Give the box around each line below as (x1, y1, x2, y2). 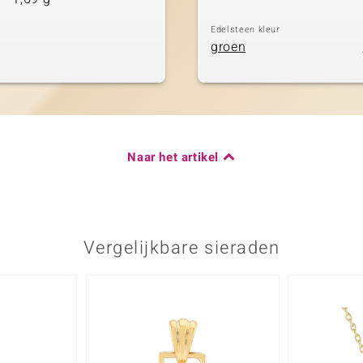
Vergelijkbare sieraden (83, 234, 280, 261)
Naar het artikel (127, 147, 219, 166)
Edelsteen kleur (211, 22, 280, 36)
